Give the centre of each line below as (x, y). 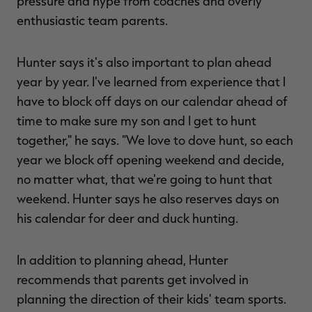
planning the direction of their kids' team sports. (151, 299)
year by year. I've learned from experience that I (151, 81)
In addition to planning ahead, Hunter (123, 260)
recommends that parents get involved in (133, 279)
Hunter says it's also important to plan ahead (144, 62)
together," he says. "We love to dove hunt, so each (155, 140)
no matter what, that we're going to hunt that (145, 179)
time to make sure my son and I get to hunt (136, 120)
